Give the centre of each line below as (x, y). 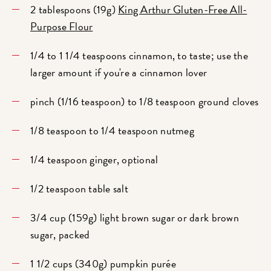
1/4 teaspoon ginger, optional (94, 159)
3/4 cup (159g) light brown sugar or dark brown (135, 217)
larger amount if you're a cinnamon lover (119, 72)
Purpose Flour (62, 26)
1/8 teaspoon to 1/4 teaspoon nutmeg (112, 130)
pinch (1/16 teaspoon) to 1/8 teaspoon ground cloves (145, 101)
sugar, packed (60, 234)
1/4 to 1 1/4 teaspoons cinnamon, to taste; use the (139, 55)
